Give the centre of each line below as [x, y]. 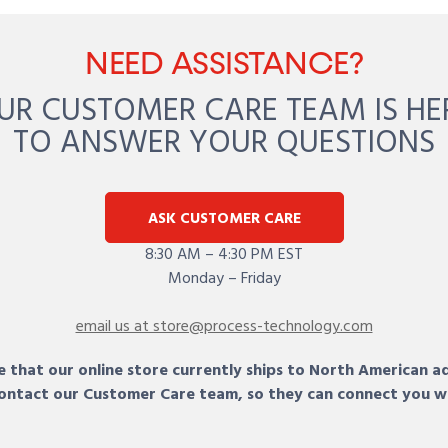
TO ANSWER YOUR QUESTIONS [224, 144]
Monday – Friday [224, 279]
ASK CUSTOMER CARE [224, 219]
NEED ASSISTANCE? [224, 64]
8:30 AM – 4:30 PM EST [224, 255]
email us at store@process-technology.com [224, 327]
